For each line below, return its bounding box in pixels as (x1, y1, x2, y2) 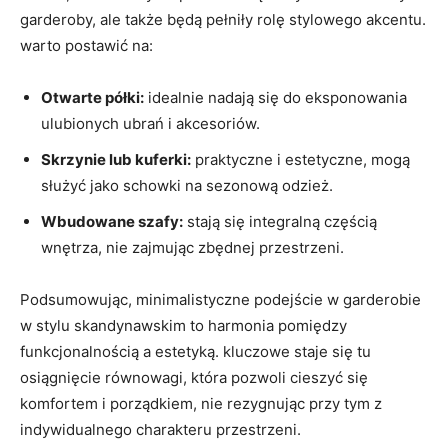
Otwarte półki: (41, 87, 144, 107)
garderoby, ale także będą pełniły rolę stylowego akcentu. (20, 9, 426, 29)
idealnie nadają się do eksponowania (144, 87, 407, 107)
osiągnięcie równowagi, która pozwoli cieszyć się (20, 367, 368, 387)
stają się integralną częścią (183, 211, 377, 231)
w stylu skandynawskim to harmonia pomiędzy (20, 315, 347, 335)
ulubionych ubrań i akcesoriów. (41, 113, 260, 133)
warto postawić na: (20, 35, 153, 55)
